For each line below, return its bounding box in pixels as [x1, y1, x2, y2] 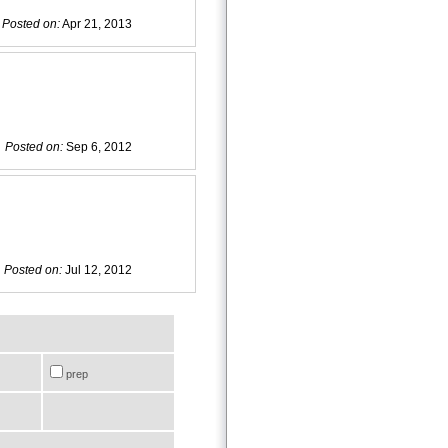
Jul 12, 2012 [62, 262, 132, 277]
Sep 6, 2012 [63, 139, 132, 154]
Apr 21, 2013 [60, 16, 132, 31]
